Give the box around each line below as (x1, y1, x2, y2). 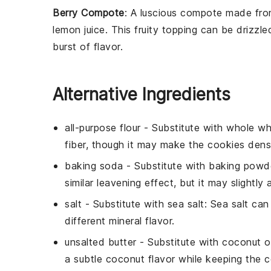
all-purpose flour (65, 122, 141, 134)
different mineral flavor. (65, 215, 175, 227)
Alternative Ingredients (53, 84, 230, 105)
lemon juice (53, 24, 105, 36)
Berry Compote (53, 7, 125, 19)
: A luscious (124, 7, 180, 19)
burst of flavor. (53, 41, 123, 53)
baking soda (65, 160, 123, 172)
